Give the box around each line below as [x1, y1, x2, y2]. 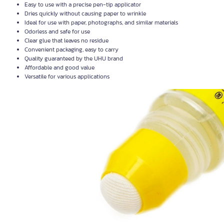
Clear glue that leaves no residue [24, 36, 108, 45]
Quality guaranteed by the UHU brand [24, 54, 123, 63]
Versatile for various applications [24, 72, 109, 81]
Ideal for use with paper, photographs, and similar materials [24, 18, 178, 27]
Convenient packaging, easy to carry [24, 45, 118, 54]
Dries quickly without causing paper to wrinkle [24, 9, 146, 18]
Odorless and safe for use [24, 27, 90, 36]
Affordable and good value [24, 63, 94, 72]
